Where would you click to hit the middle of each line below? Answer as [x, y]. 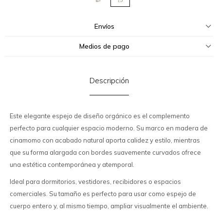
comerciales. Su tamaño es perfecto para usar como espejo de [103, 194]
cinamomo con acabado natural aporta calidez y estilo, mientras [105, 140]
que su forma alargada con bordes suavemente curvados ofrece [105, 152]
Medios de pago [104, 46]
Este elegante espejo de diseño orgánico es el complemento [100, 116]
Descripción [109, 81]
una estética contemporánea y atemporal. [72, 164]
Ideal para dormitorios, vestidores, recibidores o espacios [95, 182]
